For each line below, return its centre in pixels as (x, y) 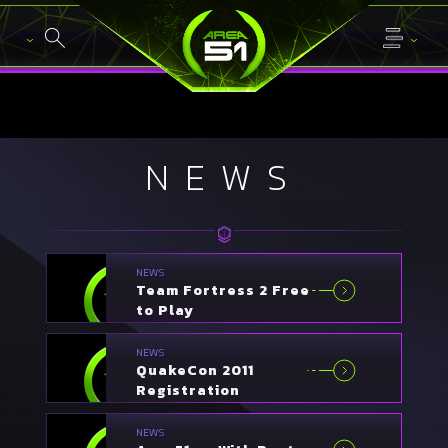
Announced (181, 410)
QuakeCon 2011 (195, 370)
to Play (165, 310)
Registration (188, 390)
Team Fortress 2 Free (223, 290)
